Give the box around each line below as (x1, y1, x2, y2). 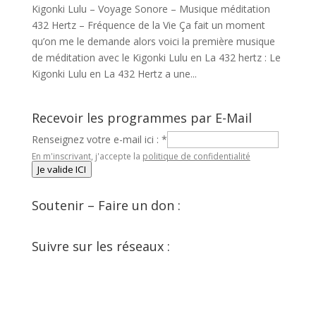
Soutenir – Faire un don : (31, 197, 181, 214)
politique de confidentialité (142, 150, 250, 162)
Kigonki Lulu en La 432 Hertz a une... (31, 67, 197, 80)
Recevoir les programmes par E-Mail (31, 109, 252, 126)
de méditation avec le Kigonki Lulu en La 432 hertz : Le (31, 51, 281, 64)
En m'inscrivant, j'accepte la (31, 150, 142, 162)
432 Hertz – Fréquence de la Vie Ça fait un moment (31, 18, 265, 32)
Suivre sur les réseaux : (31, 238, 170, 255)
